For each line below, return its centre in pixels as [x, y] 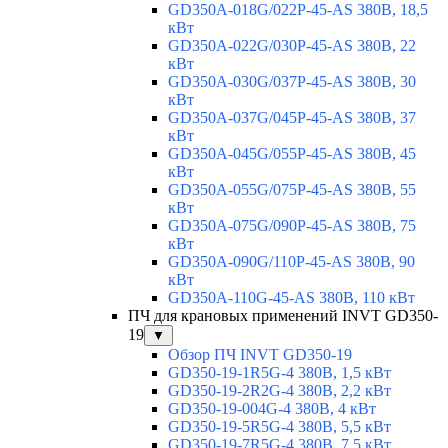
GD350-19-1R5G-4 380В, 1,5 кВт [279, 373]
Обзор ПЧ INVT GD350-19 [260, 355]
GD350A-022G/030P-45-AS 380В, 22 [292, 46]
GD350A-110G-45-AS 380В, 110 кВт [291, 298]
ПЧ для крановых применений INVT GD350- [283, 316]
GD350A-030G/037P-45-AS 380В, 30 [292, 82]
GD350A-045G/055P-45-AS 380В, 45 [292, 154]
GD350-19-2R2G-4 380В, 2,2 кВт [279, 391]
